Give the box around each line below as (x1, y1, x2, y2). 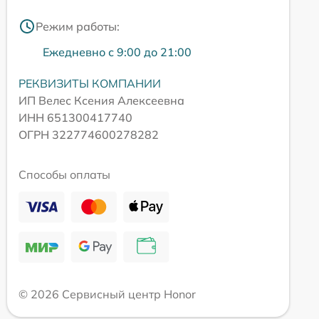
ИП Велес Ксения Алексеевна (19, 93, 184, 108)
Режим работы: (36, 19, 120, 33)
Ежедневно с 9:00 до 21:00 (43, 44, 192, 59)
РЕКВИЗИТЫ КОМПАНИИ (19, 75, 161, 90)
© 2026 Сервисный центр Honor (19, 286, 196, 301)
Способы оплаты (19, 167, 110, 182)
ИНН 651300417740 (19, 110, 132, 125)
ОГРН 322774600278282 (19, 127, 159, 142)
